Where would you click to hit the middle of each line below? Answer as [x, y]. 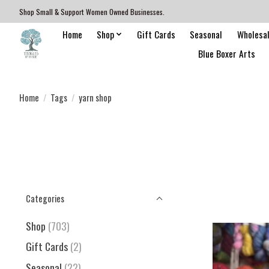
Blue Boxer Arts [227, 53]
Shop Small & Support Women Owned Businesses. [92, 11]
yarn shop [95, 97]
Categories [45, 198]
